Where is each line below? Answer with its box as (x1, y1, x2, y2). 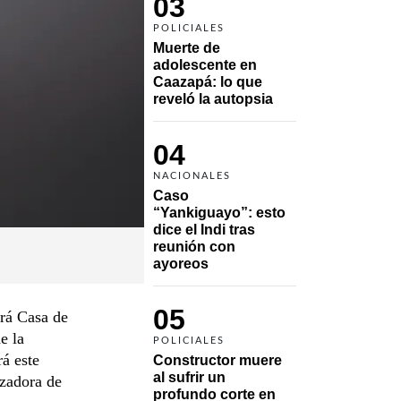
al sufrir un (153, 369, 226, 385)
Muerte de (153, 39, 220, 55)
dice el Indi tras (153, 221, 255, 237)
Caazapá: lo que (153, 73, 262, 90)
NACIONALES (153, 170, 231, 181)
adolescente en (153, 56, 257, 73)
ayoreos (153, 255, 209, 271)
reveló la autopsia (153, 90, 273, 107)
